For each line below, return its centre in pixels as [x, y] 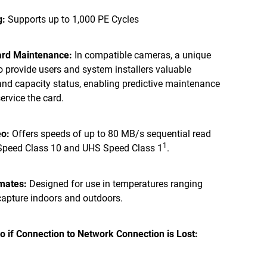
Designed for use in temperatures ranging [115, 184]
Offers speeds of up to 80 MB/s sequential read [110, 134]
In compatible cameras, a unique [142, 55]
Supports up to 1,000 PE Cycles [72, 19]
